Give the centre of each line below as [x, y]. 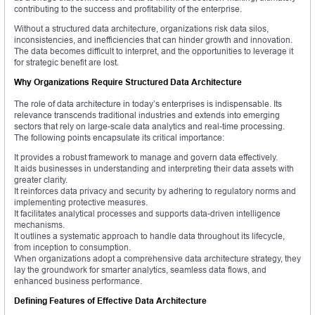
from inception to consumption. [72, 247]
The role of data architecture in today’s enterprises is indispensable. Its [148, 104]
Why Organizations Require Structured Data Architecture [128, 82]
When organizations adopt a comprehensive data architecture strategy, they [157, 259]
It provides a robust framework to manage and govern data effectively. [146, 157]
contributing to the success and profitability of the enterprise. [128, 9]
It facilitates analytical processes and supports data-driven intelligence [147, 214]
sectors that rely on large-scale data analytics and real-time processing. [149, 127]
